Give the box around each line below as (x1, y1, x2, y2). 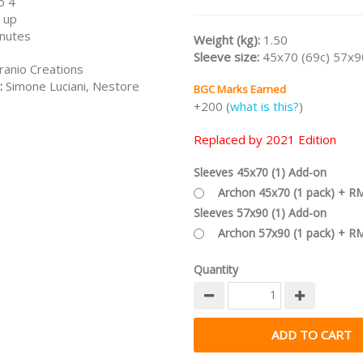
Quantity (194, 262, 238, 277)
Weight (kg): (194, 32, 263, 48)
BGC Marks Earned (194, 82, 286, 96)
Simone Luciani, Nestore (6, 78, 139, 94)
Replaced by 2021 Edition (194, 131, 336, 147)
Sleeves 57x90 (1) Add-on (194, 205, 327, 220)
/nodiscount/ (194, 42, 242, 53)
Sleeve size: (194, 49, 263, 65)
